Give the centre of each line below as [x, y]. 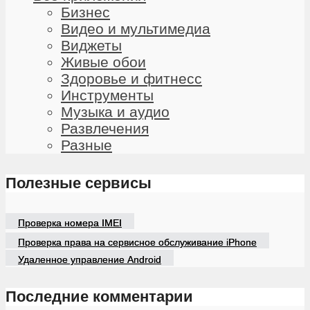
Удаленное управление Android [90, 259]
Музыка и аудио [115, 112]
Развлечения [105, 129]
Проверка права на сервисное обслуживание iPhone [137, 242]
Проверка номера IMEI [70, 222]
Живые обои [103, 62]
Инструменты [107, 95]
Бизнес [85, 12]
